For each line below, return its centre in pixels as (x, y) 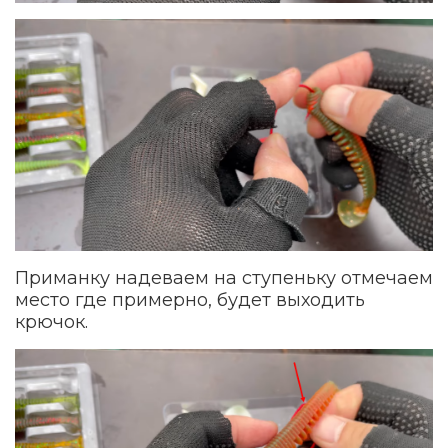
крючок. (51, 321)
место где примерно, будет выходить (190, 299)
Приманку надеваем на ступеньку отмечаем (224, 277)
